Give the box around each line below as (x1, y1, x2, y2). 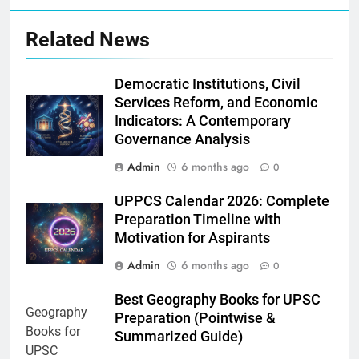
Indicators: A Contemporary (115, 112, 291, 129)
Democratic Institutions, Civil (115, 75, 301, 92)
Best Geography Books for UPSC (115, 291, 321, 308)
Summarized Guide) (115, 328, 243, 345)
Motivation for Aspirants (115, 229, 270, 246)
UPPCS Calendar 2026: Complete (115, 192, 329, 209)
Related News (26, 27, 150, 51)
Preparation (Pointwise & (115, 309, 276, 326)
